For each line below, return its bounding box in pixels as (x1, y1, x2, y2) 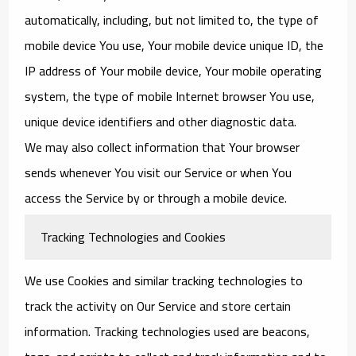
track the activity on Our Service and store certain (25, 293, 292, 318)
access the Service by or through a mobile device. (25, 185, 288, 210)
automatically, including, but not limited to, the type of (25, 7, 319, 32)
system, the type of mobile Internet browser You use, (25, 83, 315, 108)
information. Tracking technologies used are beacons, (25, 319, 311, 343)
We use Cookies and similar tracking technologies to (25, 268, 304, 292)
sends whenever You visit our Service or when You (25, 160, 292, 184)
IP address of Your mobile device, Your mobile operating (25, 58, 323, 83)
